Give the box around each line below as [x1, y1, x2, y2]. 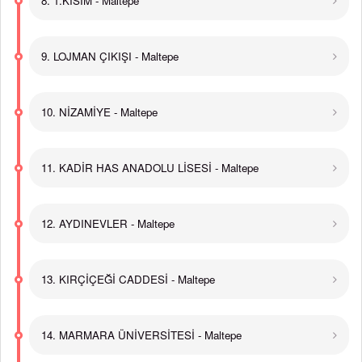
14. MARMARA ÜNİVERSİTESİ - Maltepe [41, 327, 242, 343]
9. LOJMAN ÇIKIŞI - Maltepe [41, 48, 179, 64]
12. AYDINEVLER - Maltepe [41, 216, 175, 231]
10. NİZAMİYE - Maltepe [41, 104, 158, 120]
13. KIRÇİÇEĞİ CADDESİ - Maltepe [41, 271, 215, 287]
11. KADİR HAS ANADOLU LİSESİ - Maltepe [41, 160, 259, 175]
